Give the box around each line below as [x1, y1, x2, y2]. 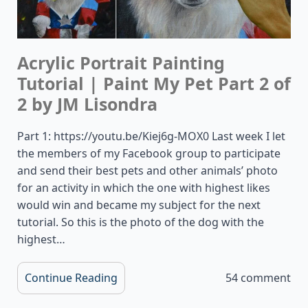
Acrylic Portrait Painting [17, 50, 225, 74]
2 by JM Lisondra [17, 91, 157, 115]
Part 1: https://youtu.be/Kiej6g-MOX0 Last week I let [17, 128, 285, 144]
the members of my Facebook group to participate [17, 145, 280, 161]
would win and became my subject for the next [17, 197, 261, 212]
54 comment [225, 269, 291, 285]
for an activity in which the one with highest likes [17, 179, 270, 195]
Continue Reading [25, 269, 118, 285]
